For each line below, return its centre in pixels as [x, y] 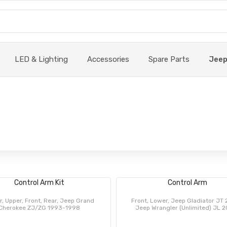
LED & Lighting [41, 59]
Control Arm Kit [40, 183]
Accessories [108, 59]
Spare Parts [169, 59]
